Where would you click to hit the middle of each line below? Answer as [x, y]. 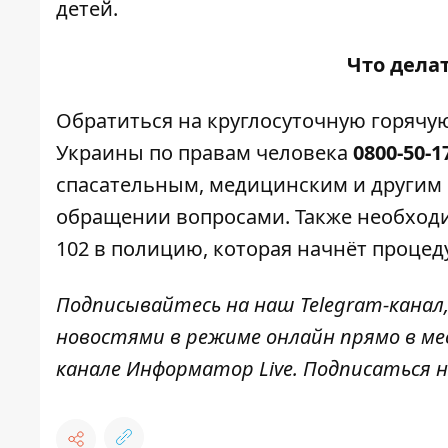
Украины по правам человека [204, 153]
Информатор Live [209, 369]
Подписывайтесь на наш [178, 305]
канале [91, 369]
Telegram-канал [372, 305]
